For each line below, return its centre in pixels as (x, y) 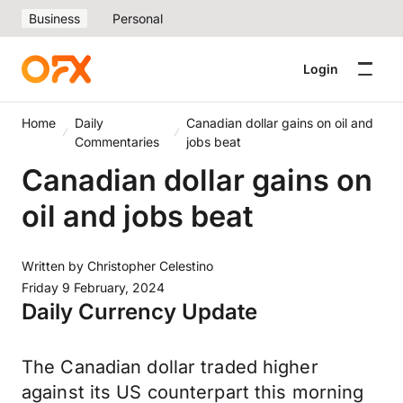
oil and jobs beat (137, 216)
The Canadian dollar (112, 367)
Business (54, 18)
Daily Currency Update (139, 312)
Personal (138, 18)
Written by (54, 266)
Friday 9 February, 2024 (93, 287)
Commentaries (117, 142)
